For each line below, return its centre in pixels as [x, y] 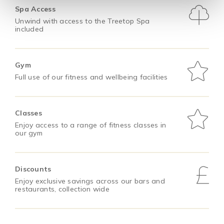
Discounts [33, 169]
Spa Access [35, 9]
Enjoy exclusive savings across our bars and [90, 181]
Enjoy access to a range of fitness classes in [91, 125]
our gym [29, 133]
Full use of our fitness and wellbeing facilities [91, 77]
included [29, 29]
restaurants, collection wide [62, 189]
